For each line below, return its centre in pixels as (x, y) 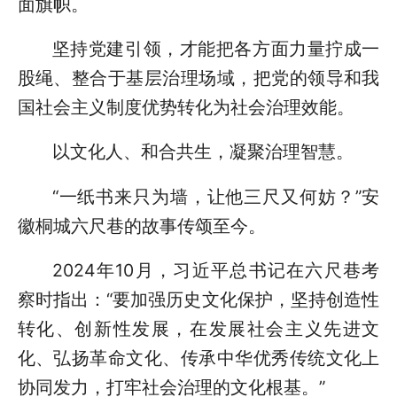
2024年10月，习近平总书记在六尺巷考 (216, 271)
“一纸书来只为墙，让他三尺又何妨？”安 (216, 196)
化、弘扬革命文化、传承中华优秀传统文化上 (198, 358)
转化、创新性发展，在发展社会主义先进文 (198, 329)
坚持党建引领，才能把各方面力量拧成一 (216, 49)
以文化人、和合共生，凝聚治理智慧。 (202, 152)
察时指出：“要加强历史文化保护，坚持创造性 (198, 300)
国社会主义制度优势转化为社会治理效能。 (186, 108)
